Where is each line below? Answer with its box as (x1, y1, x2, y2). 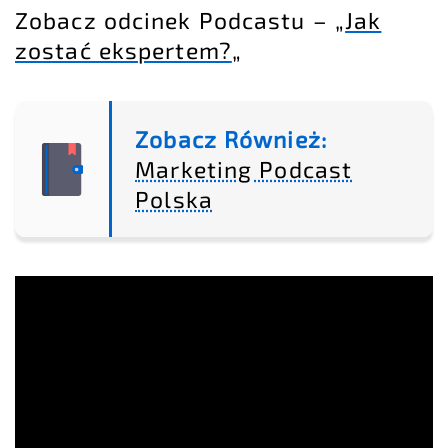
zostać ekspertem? (15, 36, 232, 65)
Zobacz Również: (135, 125, 327, 154)
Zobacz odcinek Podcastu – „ (15, 6, 346, 35)
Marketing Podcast (135, 155, 353, 184)
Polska (135, 185, 213, 214)
